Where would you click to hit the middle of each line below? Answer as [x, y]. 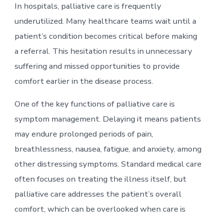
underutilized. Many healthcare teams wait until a [105, 21]
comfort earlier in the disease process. [84, 81]
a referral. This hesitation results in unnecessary [103, 51]
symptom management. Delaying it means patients [108, 119]
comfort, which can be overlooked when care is [100, 209]
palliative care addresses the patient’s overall [98, 194]
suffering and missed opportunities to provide [97, 66]
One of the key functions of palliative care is [94, 104]
